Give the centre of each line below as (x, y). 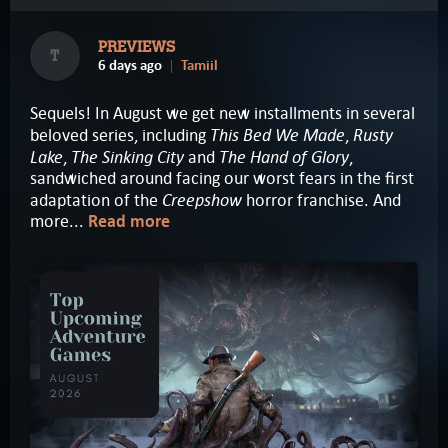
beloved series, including (120, 135)
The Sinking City (127, 157)
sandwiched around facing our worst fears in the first (222, 178)
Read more (129, 222)
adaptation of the (96, 200)
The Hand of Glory (284, 157)
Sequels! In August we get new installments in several (222, 113)
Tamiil (199, 65)
